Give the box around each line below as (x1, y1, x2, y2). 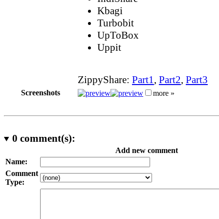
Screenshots (21, 88, 60, 97)
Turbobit (97, 17, 134, 29)
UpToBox (97, 29, 139, 41)
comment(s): (17, 132, 75, 144)
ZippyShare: (78, 73, 132, 86)
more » (153, 88, 175, 97)
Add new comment (115, 146, 178, 154)
